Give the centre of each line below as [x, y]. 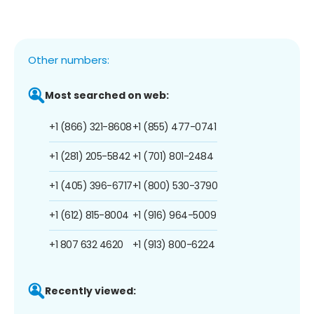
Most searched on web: [107, 95]
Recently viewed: [90, 291]
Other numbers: [69, 60]
